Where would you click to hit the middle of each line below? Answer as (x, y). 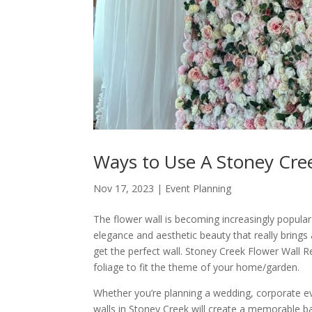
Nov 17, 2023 (124, 189)
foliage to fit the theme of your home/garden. (197, 267)
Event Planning (198, 189)
